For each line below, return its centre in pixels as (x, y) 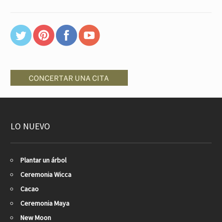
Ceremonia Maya (45, 203)
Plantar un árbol (43, 160)
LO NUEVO (30, 126)
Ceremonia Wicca (46, 174)
